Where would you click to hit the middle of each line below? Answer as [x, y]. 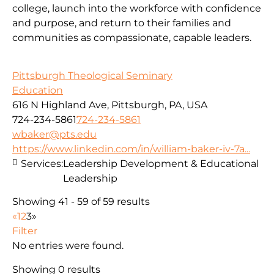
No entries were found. [68, 246]
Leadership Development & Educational [161, 163]
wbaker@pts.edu [54, 134]
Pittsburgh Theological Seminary [92, 75]
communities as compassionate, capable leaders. [132, 37]
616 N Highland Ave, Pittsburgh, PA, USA [110, 105]
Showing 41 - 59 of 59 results [81, 202]
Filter [25, 231]
